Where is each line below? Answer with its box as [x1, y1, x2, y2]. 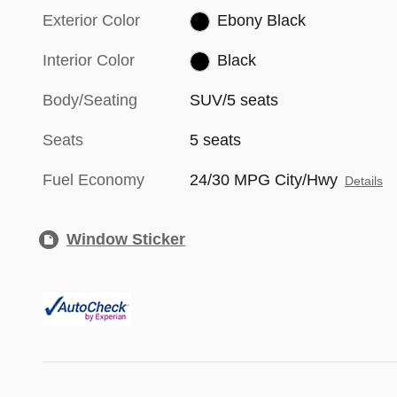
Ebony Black [216, 12, 306, 30]
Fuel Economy [43, 171, 144, 190]
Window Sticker [66, 230, 185, 249]
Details [345, 175, 384, 189]
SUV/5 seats [190, 91, 279, 110]
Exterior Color [43, 12, 140, 30]
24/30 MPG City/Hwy [190, 171, 339, 190]
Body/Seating [43, 91, 137, 110]
